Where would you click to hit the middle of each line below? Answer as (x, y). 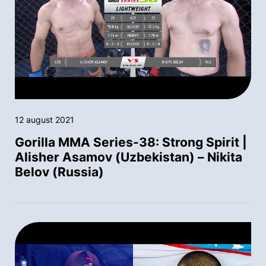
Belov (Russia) (59, 172)
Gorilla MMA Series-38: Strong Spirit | (131, 142)
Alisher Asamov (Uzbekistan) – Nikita (129, 157)
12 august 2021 (45, 119)
